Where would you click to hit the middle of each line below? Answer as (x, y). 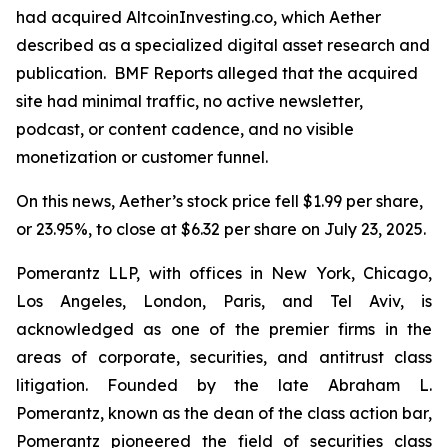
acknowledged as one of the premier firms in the (224, 329)
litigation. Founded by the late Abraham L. (224, 385)
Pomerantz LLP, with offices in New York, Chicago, (224, 273)
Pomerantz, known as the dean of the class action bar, (224, 413)
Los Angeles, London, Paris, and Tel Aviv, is (224, 301)
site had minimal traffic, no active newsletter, (189, 101)
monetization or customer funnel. (144, 157)
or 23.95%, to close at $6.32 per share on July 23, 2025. (221, 229)
